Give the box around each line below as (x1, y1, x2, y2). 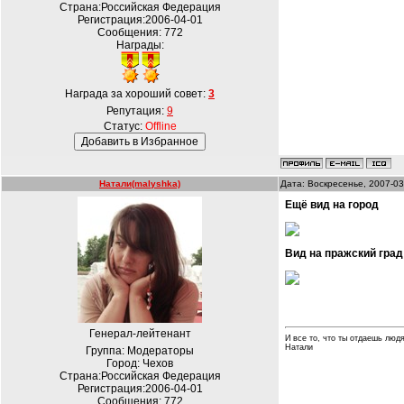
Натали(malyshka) (99, 179, 180, 188)
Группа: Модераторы (86, 344, 194, 357)
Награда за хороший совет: (65, 87, 208, 100)
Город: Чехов (106, 357, 173, 370)
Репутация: (106, 105, 167, 117)
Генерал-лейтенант (88, 327, 191, 340)
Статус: (103, 120, 145, 133)
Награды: (115, 39, 164, 51)
